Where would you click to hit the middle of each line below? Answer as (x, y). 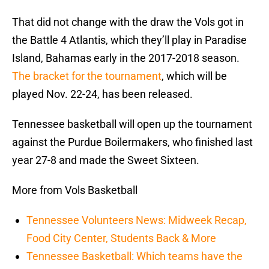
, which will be (194, 76)
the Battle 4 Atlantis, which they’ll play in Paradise (129, 40)
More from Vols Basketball (75, 190)
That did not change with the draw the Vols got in (128, 22)
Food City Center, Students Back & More (121, 238)
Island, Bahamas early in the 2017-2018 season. (126, 58)
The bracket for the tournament (87, 76)
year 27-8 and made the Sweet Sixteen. (106, 160)
